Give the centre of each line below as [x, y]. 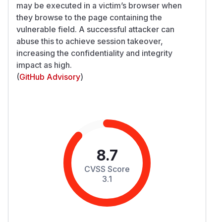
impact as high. [44, 65]
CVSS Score [107, 169]
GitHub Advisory [50, 77]
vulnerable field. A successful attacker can [95, 29]
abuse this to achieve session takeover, [90, 41]
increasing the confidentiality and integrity [94, 53]
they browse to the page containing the [89, 17]
